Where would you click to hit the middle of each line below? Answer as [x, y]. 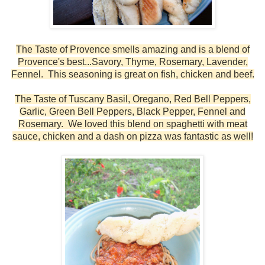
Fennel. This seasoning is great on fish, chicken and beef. [132, 74]
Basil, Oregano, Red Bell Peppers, [178, 99]
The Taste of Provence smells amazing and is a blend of [132, 49]
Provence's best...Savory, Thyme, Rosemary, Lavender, [132, 62]
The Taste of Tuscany [60, 99]
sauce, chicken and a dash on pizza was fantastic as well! [132, 136]
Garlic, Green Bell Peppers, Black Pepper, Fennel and [132, 111]
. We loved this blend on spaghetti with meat [154, 124]
